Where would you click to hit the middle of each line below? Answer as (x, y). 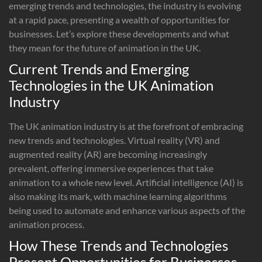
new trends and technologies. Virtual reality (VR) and (114, 140)
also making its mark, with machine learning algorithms (118, 196)
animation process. (46, 224)
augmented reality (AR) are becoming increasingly (108, 154)
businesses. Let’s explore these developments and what (119, 33)
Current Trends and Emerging (99, 68)
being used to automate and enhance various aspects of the (127, 210)
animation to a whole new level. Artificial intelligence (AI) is (126, 182)
